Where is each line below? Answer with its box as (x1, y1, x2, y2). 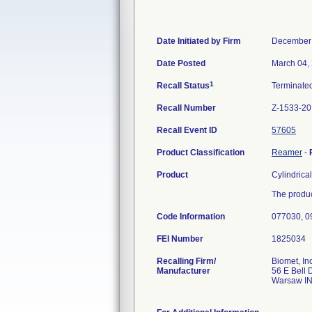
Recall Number (157, 103, 216, 113)
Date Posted (157, 58, 205, 68)
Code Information (157, 212, 225, 221)
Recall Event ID (157, 125, 217, 135)
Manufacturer (157, 266, 210, 276)
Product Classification (157, 148, 244, 157)
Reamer (272, 148, 302, 157)
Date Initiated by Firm (157, 36, 241, 46)
